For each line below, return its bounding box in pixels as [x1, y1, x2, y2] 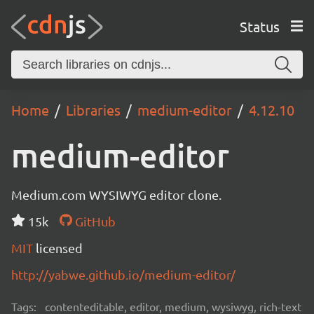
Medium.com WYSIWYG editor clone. [11, 187, 221, 202]
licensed [36, 240, 83, 255]
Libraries [66, 101, 121, 118]
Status [239, 17, 280, 35]
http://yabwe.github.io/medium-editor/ [11, 267, 235, 282]
